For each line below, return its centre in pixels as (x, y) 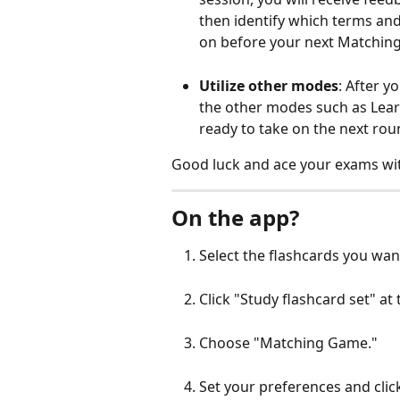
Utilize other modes (269, 85)
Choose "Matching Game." (288, 343)
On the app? (235, 218)
